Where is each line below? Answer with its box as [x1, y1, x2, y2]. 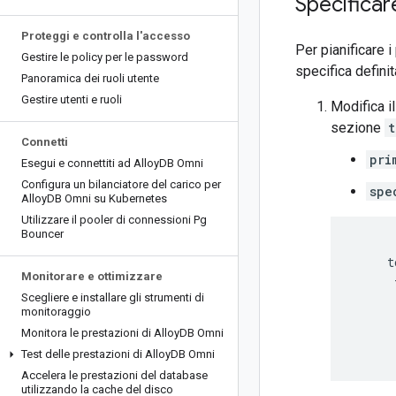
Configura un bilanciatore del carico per [21, 178, 221, 191]
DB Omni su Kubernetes [47, 192, 167, 205]
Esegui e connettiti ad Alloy [21, 156, 159, 170]
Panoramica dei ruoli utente [21, 72, 159, 85]
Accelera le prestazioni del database [21, 369, 208, 382]
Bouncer [21, 227, 64, 240]
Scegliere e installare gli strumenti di [21, 291, 204, 304]
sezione [331, 119, 385, 136]
